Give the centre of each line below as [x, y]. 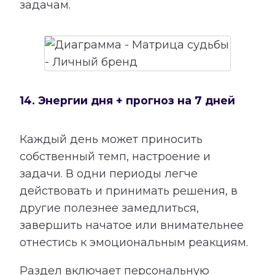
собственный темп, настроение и [115, 156]
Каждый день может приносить [111, 139]
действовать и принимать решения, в [129, 191]
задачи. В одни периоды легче [109, 173]
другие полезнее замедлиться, [109, 208]
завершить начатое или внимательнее [132, 225]
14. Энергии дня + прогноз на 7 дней [127, 101]
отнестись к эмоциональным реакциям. [134, 242]
